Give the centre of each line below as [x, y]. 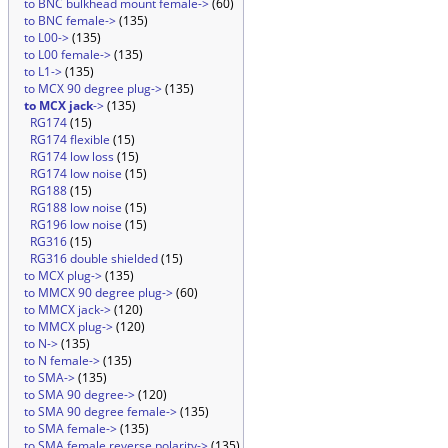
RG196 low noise [76, 224]
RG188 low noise [76, 207]
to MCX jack [58, 105]
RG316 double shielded [94, 258]
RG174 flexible [70, 139]
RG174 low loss [72, 156]
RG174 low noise [76, 173]
